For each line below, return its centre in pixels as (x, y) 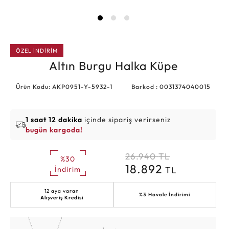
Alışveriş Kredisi (62, 197)
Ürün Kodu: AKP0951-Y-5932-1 (64, 86)
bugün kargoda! (54, 130)
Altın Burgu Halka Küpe (113, 65)
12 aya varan (62, 191)
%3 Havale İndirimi (165, 194)
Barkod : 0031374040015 (171, 86)
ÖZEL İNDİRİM (37, 51)
